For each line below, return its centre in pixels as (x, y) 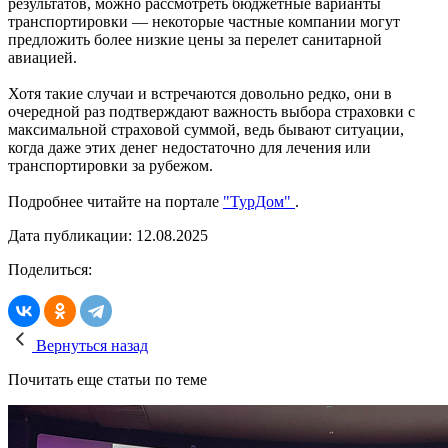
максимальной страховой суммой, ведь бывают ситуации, (206, 129)
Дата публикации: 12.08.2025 (108, 235)
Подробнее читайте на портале (115, 201)
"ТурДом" (259, 201)
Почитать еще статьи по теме (107, 379)
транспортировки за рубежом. (112, 165)
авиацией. (42, 57)
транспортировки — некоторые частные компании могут (204, 21)
